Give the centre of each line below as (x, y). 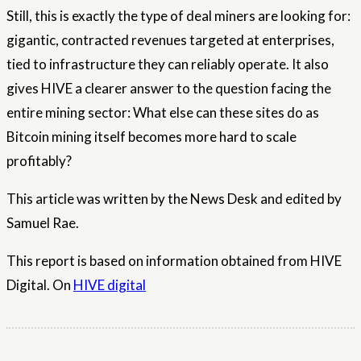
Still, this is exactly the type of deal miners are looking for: (178, 16)
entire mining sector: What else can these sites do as (163, 113)
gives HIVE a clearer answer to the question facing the (169, 89)
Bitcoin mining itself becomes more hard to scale (151, 137)
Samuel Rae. (43, 223)
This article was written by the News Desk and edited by (174, 199)
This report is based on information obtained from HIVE (174, 261)
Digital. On (40, 285)
